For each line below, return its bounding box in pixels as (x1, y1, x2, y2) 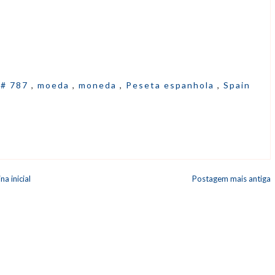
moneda (78, 79, 120, 90)
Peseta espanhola (125, 79, 217, 90)
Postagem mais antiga (192, 173, 271, 184)
